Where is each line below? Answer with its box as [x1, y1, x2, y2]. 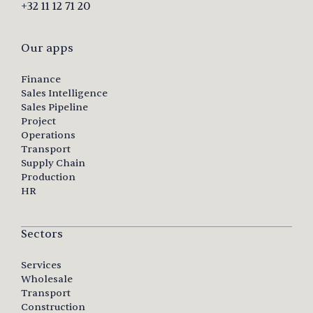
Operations [21, 129, 75, 142]
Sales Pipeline [21, 101, 88, 114]
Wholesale [21, 273, 73, 286]
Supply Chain [21, 157, 85, 170]
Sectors [21, 227, 63, 242]
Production [21, 171, 75, 184]
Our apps [21, 41, 73, 56]
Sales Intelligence [21, 87, 108, 100]
